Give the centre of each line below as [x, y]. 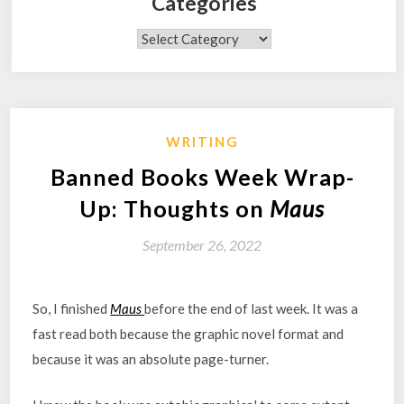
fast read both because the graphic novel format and [188, 334]
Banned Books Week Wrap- [202, 177]
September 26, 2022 [202, 245]
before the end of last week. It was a [252, 308]
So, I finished [72, 308]
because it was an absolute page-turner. [151, 359]
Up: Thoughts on [174, 208]
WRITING [202, 142]
